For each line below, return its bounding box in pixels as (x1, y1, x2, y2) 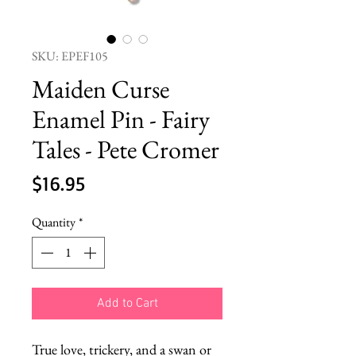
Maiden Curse (32, 72, 169, 106)
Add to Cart (96, 295, 158, 311)
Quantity (32, 213, 75, 230)
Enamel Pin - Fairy (32, 102, 210, 136)
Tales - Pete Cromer (32, 132, 219, 166)
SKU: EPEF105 (32, 47, 108, 64)
